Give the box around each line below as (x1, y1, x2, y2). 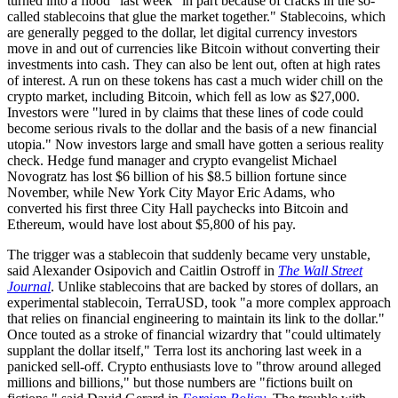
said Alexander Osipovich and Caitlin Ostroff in (7, 263, 278, 279)
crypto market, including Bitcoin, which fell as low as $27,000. (7, 89, 360, 105)
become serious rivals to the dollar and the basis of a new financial (7, 121, 377, 137)
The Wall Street (278, 263, 362, 279)
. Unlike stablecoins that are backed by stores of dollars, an (51, 279, 378, 295)
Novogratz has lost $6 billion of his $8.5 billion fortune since (7, 169, 346, 185)
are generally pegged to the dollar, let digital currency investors (7, 25, 357, 41)
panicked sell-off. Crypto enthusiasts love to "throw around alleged (7, 359, 381, 375)
